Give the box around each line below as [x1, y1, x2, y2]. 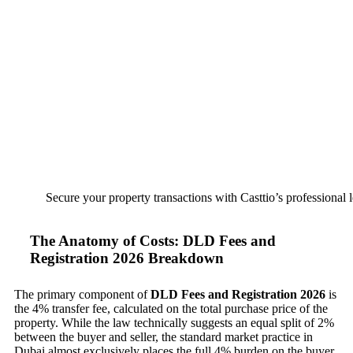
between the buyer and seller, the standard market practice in [14, 330, 313, 344]
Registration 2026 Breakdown [30, 250, 224, 267]
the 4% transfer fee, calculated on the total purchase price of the [14, 302, 328, 316]
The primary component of [14, 288, 150, 302]
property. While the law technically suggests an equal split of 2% [14, 316, 334, 330]
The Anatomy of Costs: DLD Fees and [30, 232, 276, 250]
